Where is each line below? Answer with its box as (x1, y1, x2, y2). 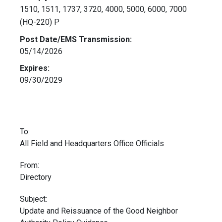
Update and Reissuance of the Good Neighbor (20, 206, 178, 216)
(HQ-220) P (20, 17, 79, 27)
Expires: (20, 63, 50, 73)
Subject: (20, 194, 47, 204)
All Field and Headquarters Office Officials (20, 139, 164, 149)
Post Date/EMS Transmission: (20, 35, 132, 45)
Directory (20, 172, 52, 182)
